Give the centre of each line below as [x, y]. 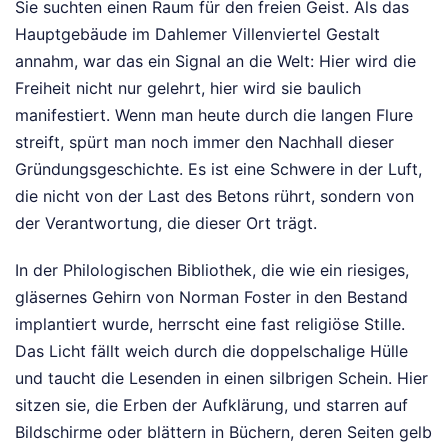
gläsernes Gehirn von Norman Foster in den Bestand [211, 296]
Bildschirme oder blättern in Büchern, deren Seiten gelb [223, 431]
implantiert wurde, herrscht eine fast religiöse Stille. [210, 323]
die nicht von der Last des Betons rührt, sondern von [214, 195]
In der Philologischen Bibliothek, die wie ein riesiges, [212, 269]
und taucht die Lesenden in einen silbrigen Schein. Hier [221, 377]
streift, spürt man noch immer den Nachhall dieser [204, 141]
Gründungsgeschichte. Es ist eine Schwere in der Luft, [218, 168]
